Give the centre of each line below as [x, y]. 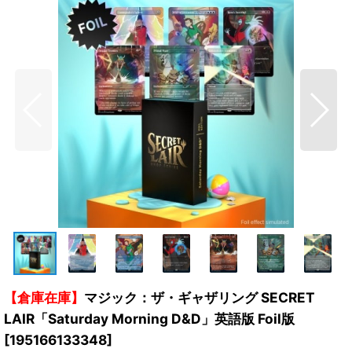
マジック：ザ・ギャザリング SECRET [200, 297]
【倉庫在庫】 [44, 297]
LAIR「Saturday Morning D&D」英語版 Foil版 [149, 319]
